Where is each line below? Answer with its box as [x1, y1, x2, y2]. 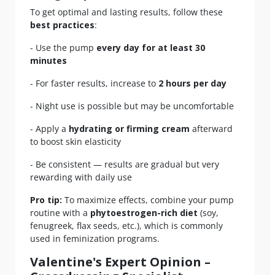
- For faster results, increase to [30, 77, 158, 90]
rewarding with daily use [30, 171, 132, 184]
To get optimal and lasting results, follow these [30, 6, 223, 18]
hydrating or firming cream [69, 123, 190, 135]
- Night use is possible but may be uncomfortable [30, 100, 234, 112]
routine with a [30, 207, 90, 219]
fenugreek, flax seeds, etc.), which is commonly [30, 220, 223, 232]
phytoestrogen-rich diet [90, 207, 198, 219]
